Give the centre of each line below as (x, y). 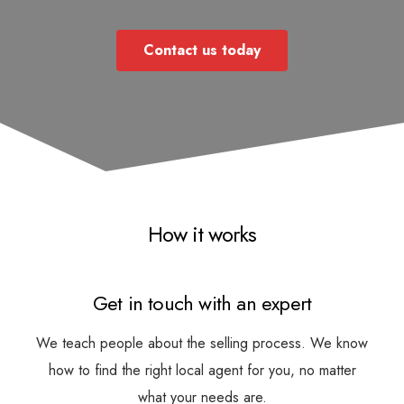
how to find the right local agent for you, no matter (202, 370)
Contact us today (202, 50)
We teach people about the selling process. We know (202, 343)
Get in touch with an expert (202, 303)
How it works (202, 234)
